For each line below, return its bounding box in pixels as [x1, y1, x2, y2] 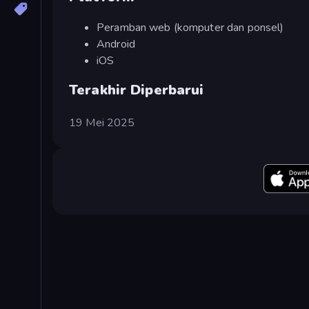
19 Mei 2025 [69, 114, 135, 130]
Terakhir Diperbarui [69, 80, 204, 99]
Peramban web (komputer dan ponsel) [97, 19, 284, 35]
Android [97, 36, 135, 52]
